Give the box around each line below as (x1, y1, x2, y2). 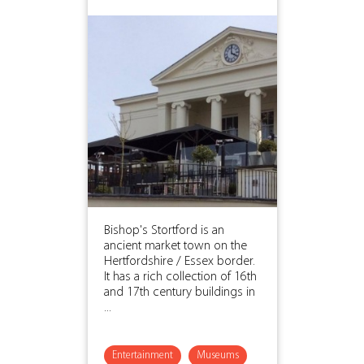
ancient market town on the (103, 239, 247, 253)
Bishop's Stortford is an (103, 223, 224, 237)
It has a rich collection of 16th (103, 270, 257, 284)
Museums (196, 349, 239, 361)
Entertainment (111, 349, 173, 361)
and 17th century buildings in (103, 285, 255, 299)
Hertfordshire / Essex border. (103, 254, 255, 268)
